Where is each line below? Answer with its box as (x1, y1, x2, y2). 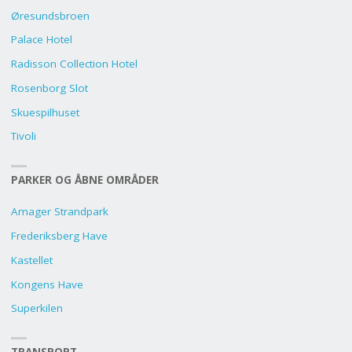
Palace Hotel (10, 32, 72, 47)
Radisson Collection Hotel (10, 57, 137, 71)
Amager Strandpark (10, 204, 108, 219)
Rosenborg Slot (10, 80, 88, 95)
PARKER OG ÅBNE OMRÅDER (10, 172, 159, 187)
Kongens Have (10, 277, 83, 291)
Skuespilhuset (10, 104, 79, 119)
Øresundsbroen (10, 8, 90, 23)
